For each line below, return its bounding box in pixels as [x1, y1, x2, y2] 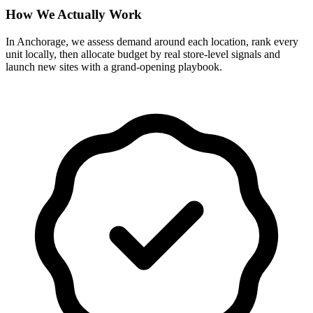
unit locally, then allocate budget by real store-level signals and [6, 48, 280, 61]
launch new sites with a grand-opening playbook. [6, 61, 222, 73]
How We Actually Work [6, 7, 142, 22]
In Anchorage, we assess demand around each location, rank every [6, 36, 298, 48]
